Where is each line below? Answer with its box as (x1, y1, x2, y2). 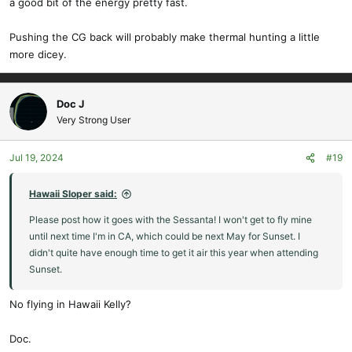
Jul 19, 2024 (9, 152, 64, 163)
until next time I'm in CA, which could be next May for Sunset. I (29, 230, 300, 242)
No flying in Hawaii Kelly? (9, 297, 131, 310)
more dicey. (9, 48, 67, 60)
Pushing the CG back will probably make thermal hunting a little (9, 31, 320, 43)
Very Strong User (57, 114, 130, 126)
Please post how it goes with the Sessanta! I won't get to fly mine (29, 214, 312, 225)
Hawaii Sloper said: (29, 188, 117, 200)
